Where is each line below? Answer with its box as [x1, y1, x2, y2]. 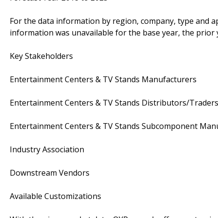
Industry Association [10, 144, 84, 155]
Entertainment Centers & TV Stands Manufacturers [10, 73, 197, 85]
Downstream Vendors [10, 167, 90, 178]
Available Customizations [10, 190, 101, 201]
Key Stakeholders [10, 50, 73, 61]
